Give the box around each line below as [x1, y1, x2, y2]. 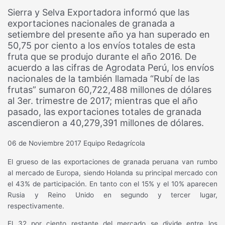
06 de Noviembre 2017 [8, 139, 82, 147]
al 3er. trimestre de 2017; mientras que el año [8, 95, 198, 106]
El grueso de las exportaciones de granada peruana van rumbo [8, 157, 217, 166]
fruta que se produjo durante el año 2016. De [8, 51, 197, 62]
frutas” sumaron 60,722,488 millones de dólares [8, 84, 212, 95]
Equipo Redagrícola [83, 139, 146, 147]
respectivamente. [8, 201, 65, 210]
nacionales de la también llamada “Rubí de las [8, 73, 200, 84]
